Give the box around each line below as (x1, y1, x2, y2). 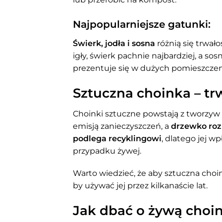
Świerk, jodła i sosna (73, 38, 155, 48)
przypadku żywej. (73, 146, 141, 156)
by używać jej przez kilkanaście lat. (73, 181, 208, 191)
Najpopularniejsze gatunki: (73, 18, 211, 30)
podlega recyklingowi (73, 133, 162, 143)
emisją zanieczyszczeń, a (73, 121, 171, 131)
